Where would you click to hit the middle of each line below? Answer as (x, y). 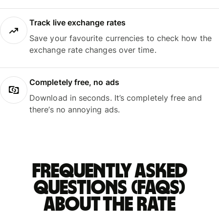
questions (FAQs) (109, 188)
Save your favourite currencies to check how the (120, 38)
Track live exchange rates (78, 23)
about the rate (109, 205)
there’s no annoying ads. (75, 109)
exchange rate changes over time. (93, 50)
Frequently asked (109, 171)
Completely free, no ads (74, 82)
